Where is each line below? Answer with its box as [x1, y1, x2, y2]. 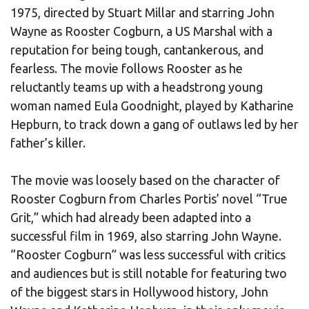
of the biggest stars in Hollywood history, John [10, 284, 268, 299]
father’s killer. [10, 135, 86, 150]
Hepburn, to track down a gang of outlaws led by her [10, 117, 299, 131]
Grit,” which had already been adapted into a [10, 210, 251, 224]
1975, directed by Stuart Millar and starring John [10, 5, 275, 19]
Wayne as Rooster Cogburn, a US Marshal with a [10, 23, 272, 38]
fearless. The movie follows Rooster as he [10, 61, 243, 75]
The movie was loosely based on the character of [10, 172, 280, 187]
